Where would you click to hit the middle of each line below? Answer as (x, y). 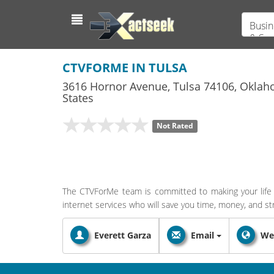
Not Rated (175, 126)
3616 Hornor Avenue (115, 86)
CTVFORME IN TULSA (125, 68)
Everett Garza (123, 235)
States (78, 98)
